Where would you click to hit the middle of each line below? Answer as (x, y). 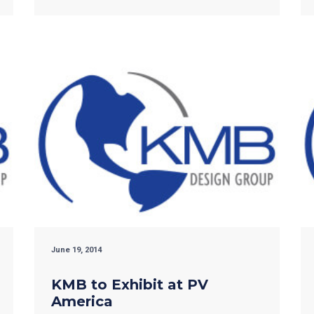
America (82, 302)
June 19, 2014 (76, 250)
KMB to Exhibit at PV (130, 285)
